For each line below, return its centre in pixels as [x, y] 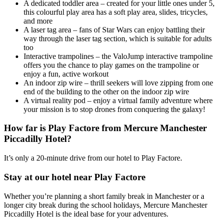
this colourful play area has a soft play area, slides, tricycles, [116, 12]
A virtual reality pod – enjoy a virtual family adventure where [118, 100]
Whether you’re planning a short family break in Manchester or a [104, 196]
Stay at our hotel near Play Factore [75, 177]
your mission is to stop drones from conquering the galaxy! [114, 109]
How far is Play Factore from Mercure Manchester [105, 128]
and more [38, 21]
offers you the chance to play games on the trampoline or [111, 65]
